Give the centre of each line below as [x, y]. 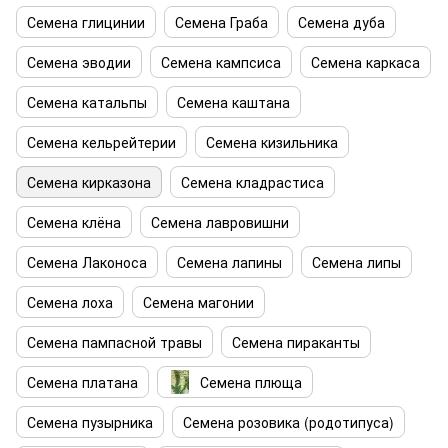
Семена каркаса [365, 62]
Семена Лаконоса [87, 262]
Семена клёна [74, 222]
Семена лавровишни [220, 222]
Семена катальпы [87, 102]
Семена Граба [221, 22]
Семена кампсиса [221, 62]
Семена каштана [233, 102]
